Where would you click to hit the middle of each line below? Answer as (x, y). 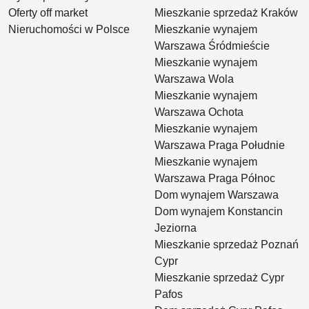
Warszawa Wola (194, 79)
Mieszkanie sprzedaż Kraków (226, 12)
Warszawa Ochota (199, 112)
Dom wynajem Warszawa (217, 195)
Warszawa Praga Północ (215, 178)
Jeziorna (176, 228)
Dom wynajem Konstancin (219, 211)
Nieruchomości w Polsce (69, 29)
